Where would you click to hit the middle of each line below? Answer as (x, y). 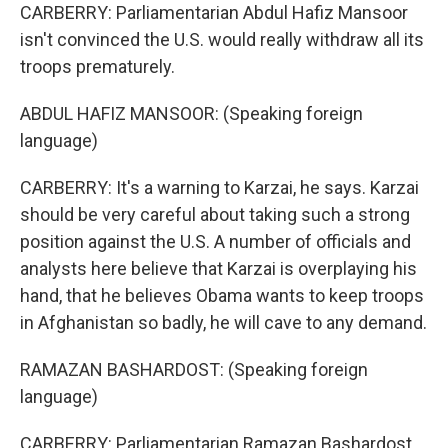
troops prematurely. (97, 66)
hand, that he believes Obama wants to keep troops (222, 295)
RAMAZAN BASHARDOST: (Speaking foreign (194, 369)
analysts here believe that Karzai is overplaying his (218, 268)
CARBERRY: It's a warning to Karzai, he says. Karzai (219, 187)
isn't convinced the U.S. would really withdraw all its (222, 39)
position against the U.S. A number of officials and (215, 241)
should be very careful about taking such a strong (215, 214)
